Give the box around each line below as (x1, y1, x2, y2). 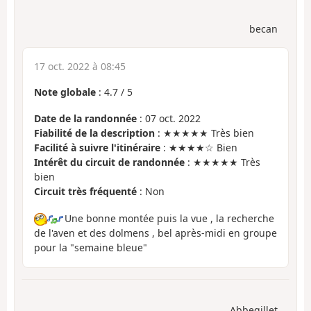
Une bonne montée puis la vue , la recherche (65, 211, 274, 225)
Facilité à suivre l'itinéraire (34, 141, 160, 155)
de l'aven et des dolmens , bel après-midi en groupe (34, 226, 277, 240)
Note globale (34, 85, 96, 99)
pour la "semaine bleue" (34, 241, 147, 255)
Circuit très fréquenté (34, 185, 137, 199)
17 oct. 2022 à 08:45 (34, 59, 126, 73)
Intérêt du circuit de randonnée (34, 155, 185, 169)
